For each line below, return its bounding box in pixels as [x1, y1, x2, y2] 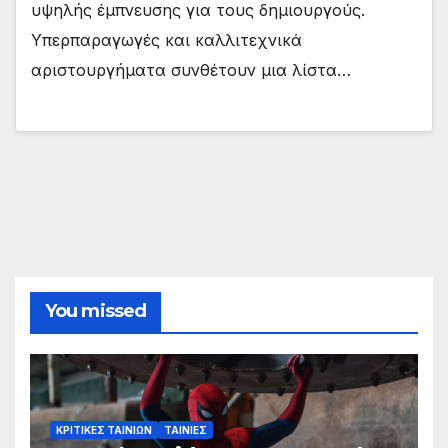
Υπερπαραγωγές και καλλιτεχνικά [31, 30, 302, 51]
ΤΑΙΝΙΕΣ [164, 424, 207, 437]
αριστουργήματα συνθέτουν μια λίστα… [31, 60, 351, 81]
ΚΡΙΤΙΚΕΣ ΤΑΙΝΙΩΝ [56, 424, 152, 437]
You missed [45, 299, 146, 322]
